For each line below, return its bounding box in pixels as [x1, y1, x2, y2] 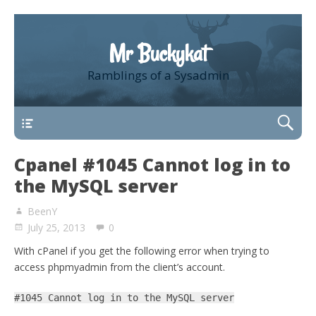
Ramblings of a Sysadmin [87, 67, 229, 83]
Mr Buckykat [109, 39, 207, 68]
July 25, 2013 [28, 221, 85, 234]
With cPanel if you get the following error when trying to [14, 244, 269, 257]
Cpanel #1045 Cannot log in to [14, 152, 291, 176]
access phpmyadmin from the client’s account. [14, 260, 225, 274]
